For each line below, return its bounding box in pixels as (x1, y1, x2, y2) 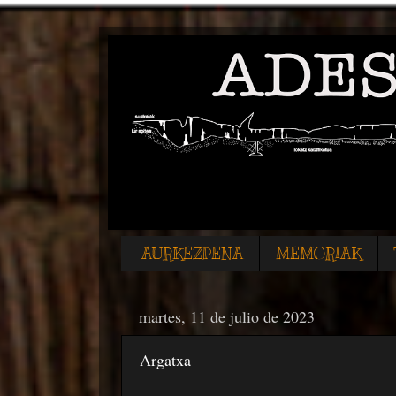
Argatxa (140, 348, 191, 370)
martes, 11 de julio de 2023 (139, 305, 315, 327)
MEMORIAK (275, 244, 362, 264)
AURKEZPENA (141, 244, 243, 264)
